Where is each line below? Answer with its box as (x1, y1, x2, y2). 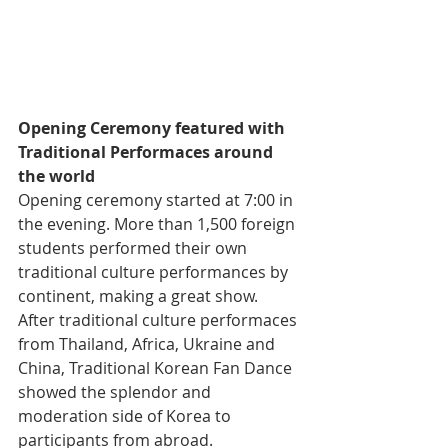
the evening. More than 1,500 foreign (18, 212, 299, 235)
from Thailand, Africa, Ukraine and (18, 332, 279, 355)
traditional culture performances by (18, 260, 292, 283)
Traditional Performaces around (18, 140, 277, 163)
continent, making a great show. (18, 284, 262, 307)
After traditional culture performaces (18, 308, 301, 331)
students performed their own (18, 236, 251, 259)
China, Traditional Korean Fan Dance (18, 356, 296, 379)
